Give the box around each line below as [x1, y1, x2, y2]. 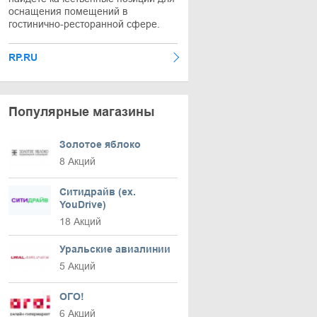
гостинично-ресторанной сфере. [8, 18, 160, 30]
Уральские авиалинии [59, 243, 171, 255]
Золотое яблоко [59, 139, 141, 150]
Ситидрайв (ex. [59, 186, 136, 197]
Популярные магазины [8, 105, 154, 119]
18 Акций [59, 216, 101, 227]
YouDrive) [59, 199, 106, 210]
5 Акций [59, 260, 96, 272]
